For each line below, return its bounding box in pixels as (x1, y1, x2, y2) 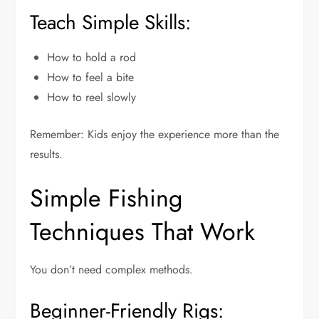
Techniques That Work (30, 214, 256, 249)
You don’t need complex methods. (30, 261, 194, 278)
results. (30, 145, 63, 162)
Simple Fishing (30, 180, 183, 216)
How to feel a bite (47, 68, 135, 85)
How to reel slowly (47, 88, 137, 105)
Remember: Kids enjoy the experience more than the (30, 125, 280, 142)
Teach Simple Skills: (30, 7, 192, 37)
